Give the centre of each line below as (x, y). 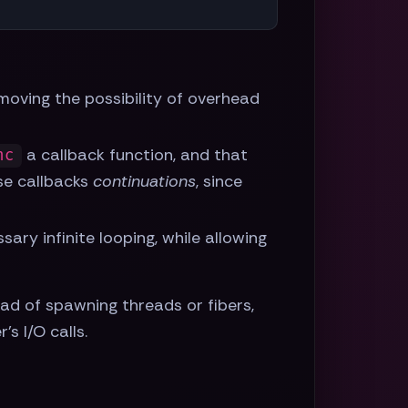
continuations (144, 182)
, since (219, 182)
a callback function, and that (134, 155)
